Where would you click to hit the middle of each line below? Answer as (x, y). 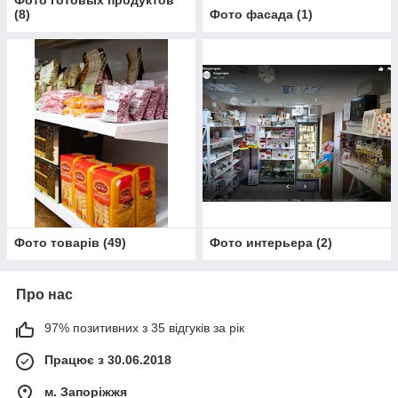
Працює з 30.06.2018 (108, 360)
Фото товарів (57, 243)
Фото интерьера (261, 243)
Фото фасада (251, 14)
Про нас (44, 295)
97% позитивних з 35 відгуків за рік (144, 328)
